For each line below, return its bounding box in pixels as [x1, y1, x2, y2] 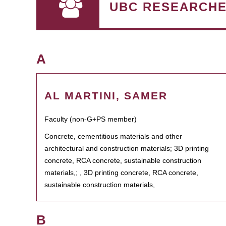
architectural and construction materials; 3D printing [44, 144, 209, 152]
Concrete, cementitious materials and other [44, 132, 182, 140]
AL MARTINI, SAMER [44, 90, 167, 101]
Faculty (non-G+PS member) [44, 115, 137, 123]
